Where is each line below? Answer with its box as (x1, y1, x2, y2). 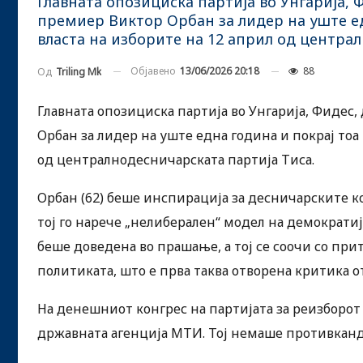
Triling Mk (56, 64, 101, 79)
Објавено (130, 64, 178, 78)
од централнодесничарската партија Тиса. (37, 150, 314, 169)
